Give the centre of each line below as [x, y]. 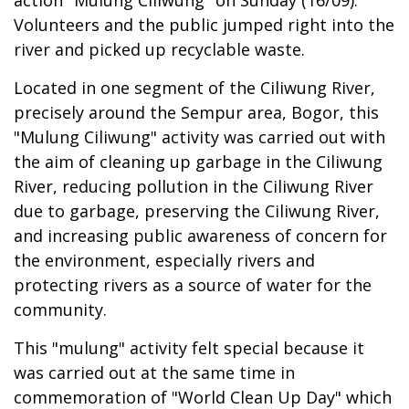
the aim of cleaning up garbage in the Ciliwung [198, 162]
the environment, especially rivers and [164, 261]
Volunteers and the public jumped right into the [204, 25]
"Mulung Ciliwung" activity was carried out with [199, 137]
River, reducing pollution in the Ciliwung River [194, 187]
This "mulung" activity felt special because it [189, 348]
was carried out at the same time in [154, 373]
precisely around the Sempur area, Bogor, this [196, 113]
